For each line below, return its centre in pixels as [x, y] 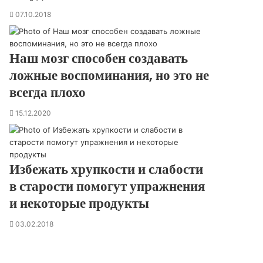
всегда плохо [48, 92]
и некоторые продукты [80, 203]
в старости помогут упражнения [107, 186]
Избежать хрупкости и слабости [107, 169]
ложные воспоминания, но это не [109, 75]
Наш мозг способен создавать [99, 58]
